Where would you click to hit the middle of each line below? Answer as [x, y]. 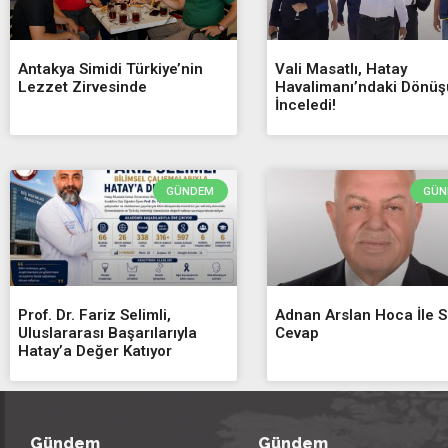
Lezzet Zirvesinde [82, 86]
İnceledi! [305, 104]
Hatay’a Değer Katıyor [95, 350]
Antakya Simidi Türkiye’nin [110, 68]
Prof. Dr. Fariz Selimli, [94, 314]
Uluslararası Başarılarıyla [107, 332]
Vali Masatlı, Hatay [340, 68]
